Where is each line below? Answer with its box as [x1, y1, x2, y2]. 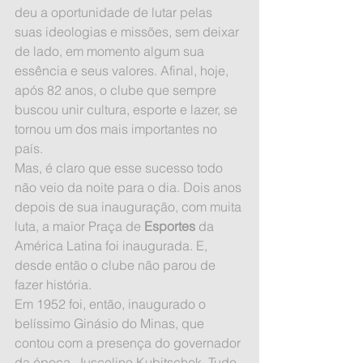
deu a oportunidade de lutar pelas [15, 4, 216, 20]
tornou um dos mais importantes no [15, 121, 220, 137]
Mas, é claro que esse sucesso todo [15, 160, 226, 176]
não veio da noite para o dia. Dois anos [15, 179, 245, 195]
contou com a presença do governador [15, 335, 244, 351]
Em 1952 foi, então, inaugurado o [15, 296, 209, 312]
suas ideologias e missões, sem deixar [15, 23, 242, 40]
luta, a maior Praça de [15, 218, 144, 234]
